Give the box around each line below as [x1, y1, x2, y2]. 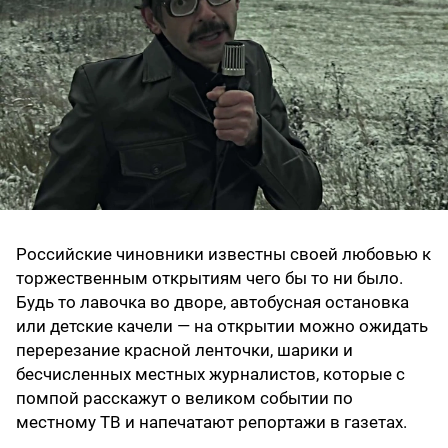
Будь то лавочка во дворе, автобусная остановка [16, 292, 409, 313]
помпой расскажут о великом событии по [16, 388, 353, 409]
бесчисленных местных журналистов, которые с [16, 364, 405, 385]
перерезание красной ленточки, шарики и [16, 340, 353, 361]
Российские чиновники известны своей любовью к [16, 244, 431, 265]
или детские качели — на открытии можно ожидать [16, 316, 428, 337]
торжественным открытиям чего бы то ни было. [16, 268, 403, 289]
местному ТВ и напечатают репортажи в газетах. [16, 412, 407, 433]
